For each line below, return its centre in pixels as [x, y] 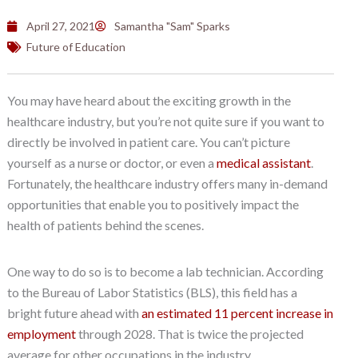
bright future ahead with [74, 312]
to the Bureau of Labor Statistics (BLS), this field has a [152, 292]
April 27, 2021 [60, 26]
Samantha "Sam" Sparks [172, 26]
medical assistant [263, 162]
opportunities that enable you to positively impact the [153, 204]
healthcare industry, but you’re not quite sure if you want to [165, 121]
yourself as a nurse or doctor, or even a [111, 162]
